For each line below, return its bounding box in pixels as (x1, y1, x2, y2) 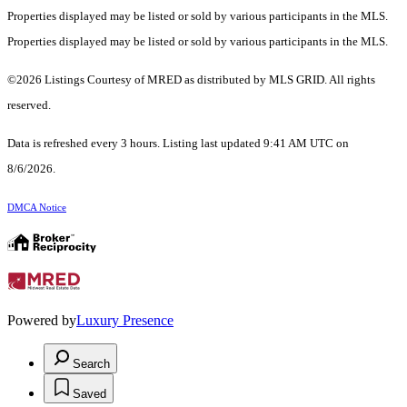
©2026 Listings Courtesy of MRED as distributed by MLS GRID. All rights (7, 72, 375, 86)
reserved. (7, 97, 51, 112)
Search (73, 356, 110, 371)
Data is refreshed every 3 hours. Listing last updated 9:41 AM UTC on (7, 135, 349, 150)
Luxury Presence (76, 312, 174, 328)
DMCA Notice (7, 202, 66, 213)
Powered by (7, 312, 76, 328)
